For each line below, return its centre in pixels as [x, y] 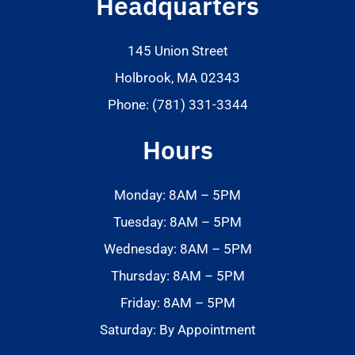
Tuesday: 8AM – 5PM [177, 221]
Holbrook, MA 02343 [177, 77]
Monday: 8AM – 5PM [177, 195]
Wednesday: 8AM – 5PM [177, 248]
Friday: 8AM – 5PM [177, 302]
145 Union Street [177, 50]
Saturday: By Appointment [177, 329]
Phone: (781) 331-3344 [177, 104]
